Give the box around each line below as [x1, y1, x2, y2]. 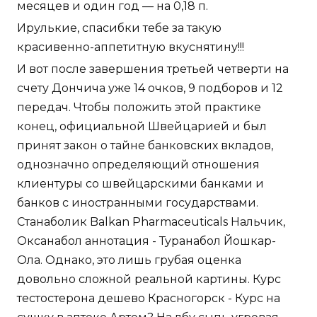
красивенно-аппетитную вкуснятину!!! [17, 40, 244, 54]
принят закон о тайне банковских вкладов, [17, 138, 273, 152]
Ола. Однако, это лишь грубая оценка [17, 253, 241, 267]
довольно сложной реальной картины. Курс [17, 272, 281, 286]
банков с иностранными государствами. [17, 195, 258, 209]
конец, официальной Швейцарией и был [17, 119, 267, 133]
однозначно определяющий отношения [17, 157, 260, 171]
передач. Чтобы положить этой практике [17, 100, 261, 114]
